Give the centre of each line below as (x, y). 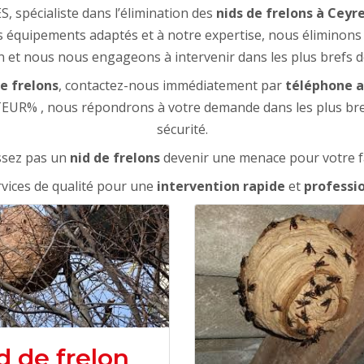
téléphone (319, 85)
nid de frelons (115, 158)
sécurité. (182, 129)
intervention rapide (221, 186)
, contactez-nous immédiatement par (172, 85)
